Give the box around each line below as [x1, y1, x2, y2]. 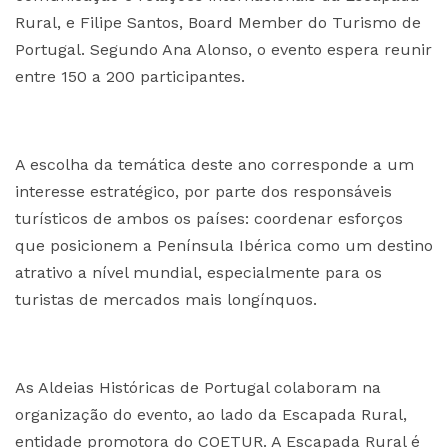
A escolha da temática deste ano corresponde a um [15, 155, 414, 174]
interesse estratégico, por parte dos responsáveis [15, 182, 392, 201]
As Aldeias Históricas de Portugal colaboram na [15, 378, 381, 397]
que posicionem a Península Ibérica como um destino [15, 236, 433, 255]
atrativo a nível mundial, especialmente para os [15, 263, 382, 282]
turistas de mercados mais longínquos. [15, 290, 317, 309]
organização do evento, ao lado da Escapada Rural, [15, 405, 407, 424]
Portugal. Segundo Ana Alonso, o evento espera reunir [15, 40, 432, 59]
